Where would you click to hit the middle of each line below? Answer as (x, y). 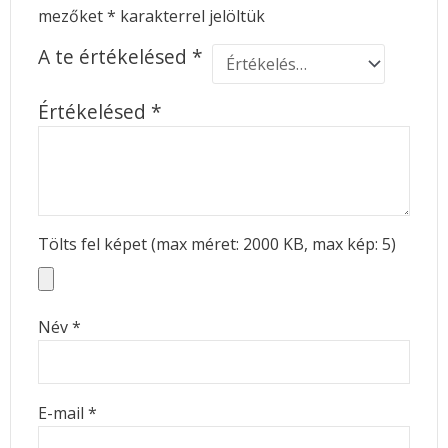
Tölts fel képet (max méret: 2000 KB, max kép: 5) (216, 244)
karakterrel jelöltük (190, 16)
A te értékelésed (114, 57)
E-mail (62, 413)
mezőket (72, 16)
